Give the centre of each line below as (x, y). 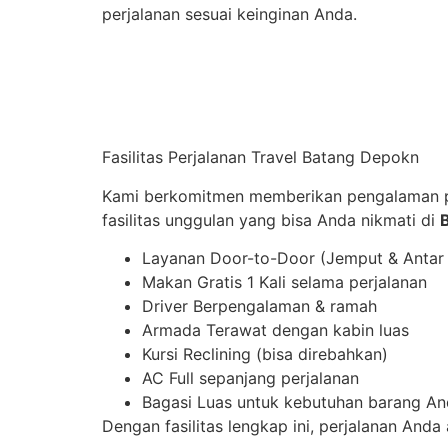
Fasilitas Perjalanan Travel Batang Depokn (260, 157)
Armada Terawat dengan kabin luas (275, 330)
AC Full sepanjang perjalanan (250, 378)
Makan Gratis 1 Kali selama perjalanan (284, 282)
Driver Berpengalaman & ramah (259, 306)
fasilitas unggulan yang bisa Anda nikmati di (271, 219)
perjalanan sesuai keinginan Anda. (229, 14)
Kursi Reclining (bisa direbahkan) (265, 354)
